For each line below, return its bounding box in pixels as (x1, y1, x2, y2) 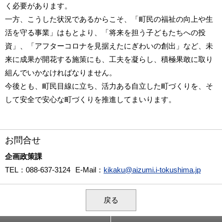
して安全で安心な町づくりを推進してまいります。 (5, 95, 176, 104)
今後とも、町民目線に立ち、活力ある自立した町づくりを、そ (5, 81, 213, 90)
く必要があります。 (5, 1, 72, 10)
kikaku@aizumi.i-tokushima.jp (104, 165, 201, 174)
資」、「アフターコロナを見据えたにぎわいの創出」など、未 (5, 41, 213, 50)
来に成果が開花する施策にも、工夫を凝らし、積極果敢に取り (5, 55, 213, 63)
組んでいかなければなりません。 (5, 68, 116, 77)
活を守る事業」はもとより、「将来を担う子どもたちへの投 (5, 28, 206, 37)
